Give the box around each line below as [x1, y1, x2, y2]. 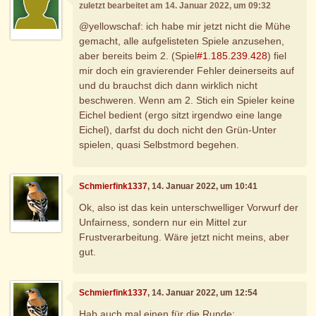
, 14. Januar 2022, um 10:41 [147, 181, 258, 192]
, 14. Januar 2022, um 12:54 [147, 288, 258, 298]
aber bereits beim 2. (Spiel [79, 50, 197, 62]
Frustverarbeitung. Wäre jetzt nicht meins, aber [79, 231, 290, 243]
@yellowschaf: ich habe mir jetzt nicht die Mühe [79, 20, 291, 32]
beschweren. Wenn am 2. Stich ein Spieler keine [79, 95, 296, 107]
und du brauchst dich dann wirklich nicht [79, 80, 258, 92]
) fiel [267, 50, 287, 62]
